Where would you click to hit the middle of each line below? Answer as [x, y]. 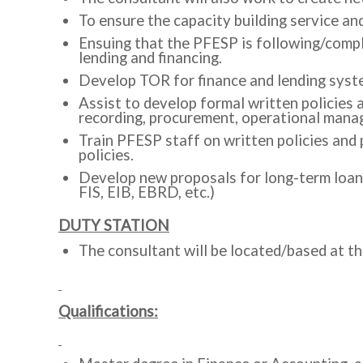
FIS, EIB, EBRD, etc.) [147, 192]
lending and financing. [150, 58]
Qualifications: [108, 311]
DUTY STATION [114, 225]
